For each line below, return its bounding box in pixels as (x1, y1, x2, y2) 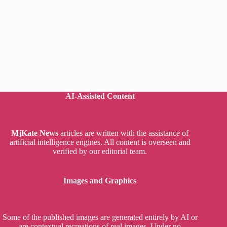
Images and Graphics (63, 176, 137, 185)
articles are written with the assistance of (58, 128, 189, 137)
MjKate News (11, 128, 59, 137)
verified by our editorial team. (53, 146, 147, 156)
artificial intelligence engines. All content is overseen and (9, 137, 191, 146)
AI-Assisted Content (65, 91, 135, 100)
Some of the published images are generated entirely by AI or (2, 213, 198, 222)
